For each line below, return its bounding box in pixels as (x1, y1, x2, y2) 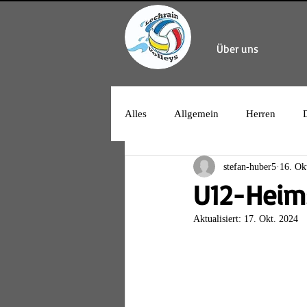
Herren (246, 108, 275, 119)
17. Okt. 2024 (244, 214, 298, 224)
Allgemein (174, 108, 219, 119)
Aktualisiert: (193, 214, 244, 224)
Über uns (216, 42, 258, 56)
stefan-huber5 (223, 161, 276, 172)
